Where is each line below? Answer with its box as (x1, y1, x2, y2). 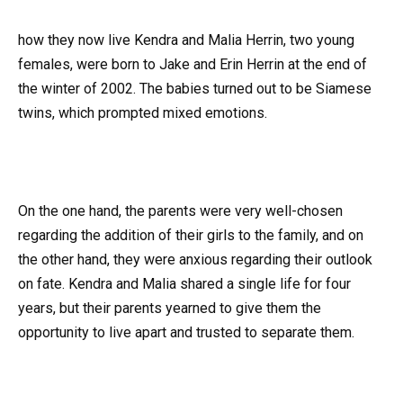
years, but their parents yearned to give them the (18, 299, 321, 317)
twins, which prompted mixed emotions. (18, 104, 267, 122)
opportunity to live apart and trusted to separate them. (18, 323, 354, 341)
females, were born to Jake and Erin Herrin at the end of (18, 56, 367, 74)
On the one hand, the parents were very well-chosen (18, 201, 343, 219)
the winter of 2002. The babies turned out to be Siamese (18, 80, 372, 98)
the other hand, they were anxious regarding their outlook (18, 250, 372, 268)
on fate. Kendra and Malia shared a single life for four (18, 274, 351, 292)
